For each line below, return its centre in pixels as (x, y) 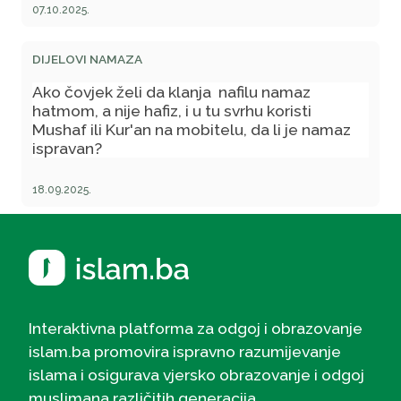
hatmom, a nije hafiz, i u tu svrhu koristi (172, 110)
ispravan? (67, 148)
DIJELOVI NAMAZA (87, 59)
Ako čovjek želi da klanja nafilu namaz (171, 91)
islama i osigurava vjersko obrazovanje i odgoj (196, 375)
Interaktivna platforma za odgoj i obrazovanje (196, 328)
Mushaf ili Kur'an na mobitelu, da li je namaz (192, 129)
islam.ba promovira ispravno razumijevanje (185, 352)
